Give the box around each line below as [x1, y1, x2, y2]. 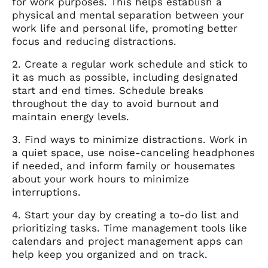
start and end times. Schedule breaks [12, 84, 203, 97]
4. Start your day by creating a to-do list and [12, 209, 239, 221]
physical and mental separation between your [12, 9, 244, 22]
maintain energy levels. [12, 111, 129, 123]
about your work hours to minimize [12, 173, 189, 185]
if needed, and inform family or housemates [12, 160, 235, 172]
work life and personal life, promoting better [12, 22, 237, 35]
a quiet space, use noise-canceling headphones [12, 147, 255, 159]
